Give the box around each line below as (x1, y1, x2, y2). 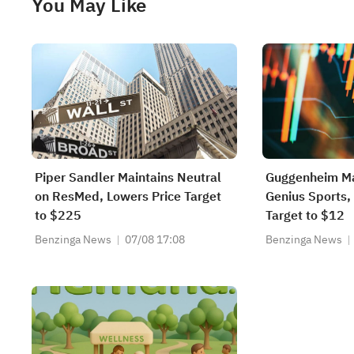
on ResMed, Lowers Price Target (35, 187, 221, 206)
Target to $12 (265, 206, 345, 225)
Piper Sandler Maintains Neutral (35, 168, 221, 187)
